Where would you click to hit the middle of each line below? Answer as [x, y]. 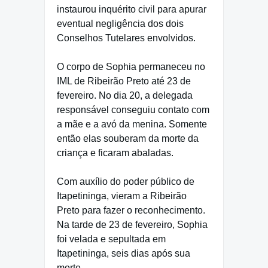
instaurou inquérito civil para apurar [132, 10]
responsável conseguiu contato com [133, 110]
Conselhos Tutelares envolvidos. [126, 38]
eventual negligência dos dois [120, 24]
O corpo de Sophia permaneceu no [131, 67]
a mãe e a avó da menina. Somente [132, 124]
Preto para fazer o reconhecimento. [131, 211]
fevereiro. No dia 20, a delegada [125, 96]
